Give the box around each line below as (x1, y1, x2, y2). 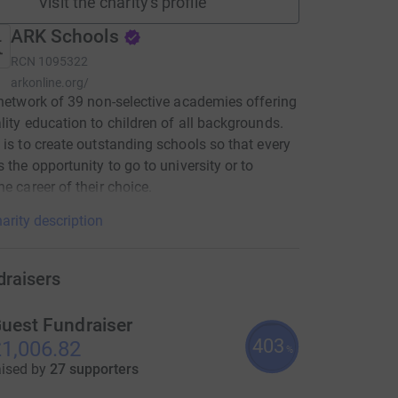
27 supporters (49, 361, 139, 378)
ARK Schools (10, 26, 119, 47)
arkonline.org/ (10, 76, 90, 90)
